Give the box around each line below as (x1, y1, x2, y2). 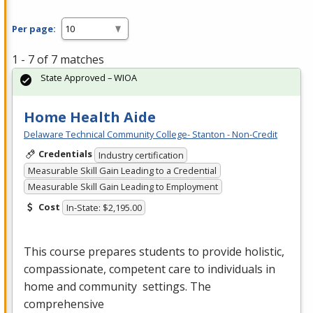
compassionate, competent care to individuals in (24, 261, 275, 277)
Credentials (38, 147, 92, 161)
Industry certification (98, 148, 184, 161)
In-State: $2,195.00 (66, 201, 142, 214)
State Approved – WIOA (41, 71, 137, 85)
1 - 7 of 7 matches (12, 52, 104, 68)
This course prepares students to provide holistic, (24, 244, 284, 260)
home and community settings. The (24, 279, 211, 295)
